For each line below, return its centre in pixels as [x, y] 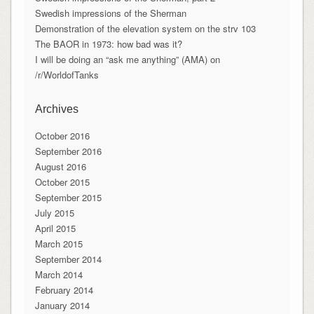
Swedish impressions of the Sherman [110, 13]
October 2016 [62, 136]
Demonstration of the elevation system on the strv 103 [145, 29]
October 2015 [62, 182]
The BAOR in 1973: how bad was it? [108, 44]
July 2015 [54, 213]
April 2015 [55, 228]
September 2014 [68, 259]
